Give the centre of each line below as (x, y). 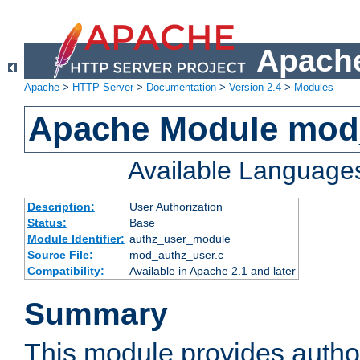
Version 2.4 (255, 88)
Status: (47, 223)
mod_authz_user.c (176, 255)
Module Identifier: (76, 239)
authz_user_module (180, 239)
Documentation (181, 88)
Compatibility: (65, 271)
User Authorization (176, 207)
